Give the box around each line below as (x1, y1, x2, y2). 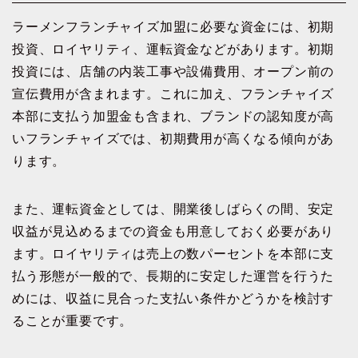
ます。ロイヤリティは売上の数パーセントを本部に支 (12, 247, 335, 261)
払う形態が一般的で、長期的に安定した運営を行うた (12, 269, 335, 284)
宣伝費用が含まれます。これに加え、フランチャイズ (12, 87, 335, 101)
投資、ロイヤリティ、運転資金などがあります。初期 (12, 42, 335, 57)
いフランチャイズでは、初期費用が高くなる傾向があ (12, 132, 335, 146)
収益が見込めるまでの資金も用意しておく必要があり (12, 225, 335, 239)
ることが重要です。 (12, 314, 133, 328)
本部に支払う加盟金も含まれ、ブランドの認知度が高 (12, 109, 335, 124)
